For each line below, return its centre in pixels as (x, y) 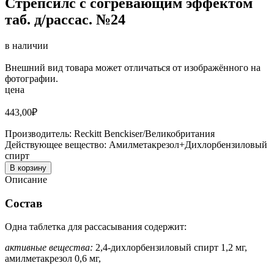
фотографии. (31, 78)
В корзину (28, 168)
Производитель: (39, 133)
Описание (26, 179)
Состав (24, 203)
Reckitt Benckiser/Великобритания (144, 133)
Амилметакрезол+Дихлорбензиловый (187, 144)
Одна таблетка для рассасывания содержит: (96, 227)
